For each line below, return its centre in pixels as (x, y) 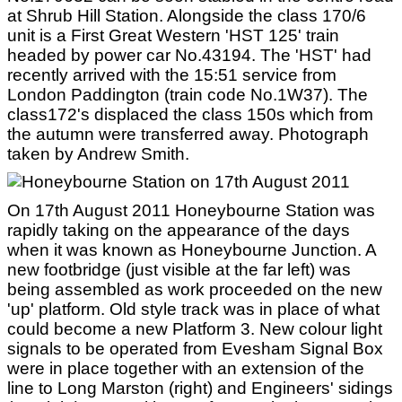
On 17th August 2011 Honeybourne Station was (191, 210)
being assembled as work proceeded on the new (195, 289)
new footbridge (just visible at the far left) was (179, 270)
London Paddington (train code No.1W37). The (188, 95)
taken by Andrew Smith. (98, 154)
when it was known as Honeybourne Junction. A (192, 250)
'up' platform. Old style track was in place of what (193, 309)
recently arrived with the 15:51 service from (172, 75)
